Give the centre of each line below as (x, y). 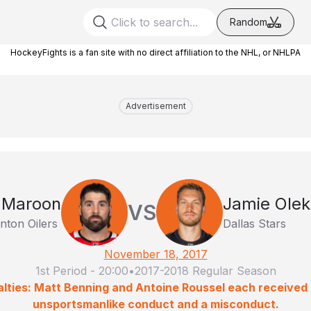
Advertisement (155, 106)
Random (249, 22)
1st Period (61, 271)
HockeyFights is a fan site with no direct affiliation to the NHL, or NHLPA (155, 52)
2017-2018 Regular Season (205, 271)
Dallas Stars (254, 224)
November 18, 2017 (155, 254)
